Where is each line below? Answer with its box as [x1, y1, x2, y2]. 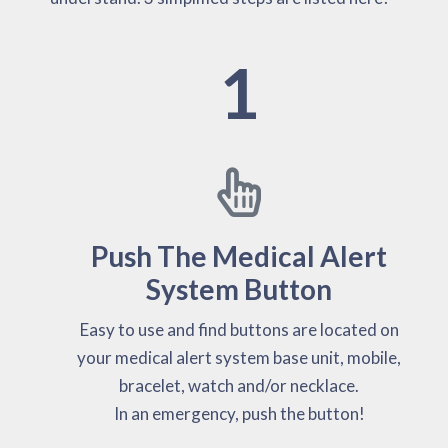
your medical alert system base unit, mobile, [77, 346, 401, 368]
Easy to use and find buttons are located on [79, 318, 399, 340]
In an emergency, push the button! [113, 402, 365, 424]
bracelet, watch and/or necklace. [119, 374, 359, 396]
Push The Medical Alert [91, 238, 387, 273]
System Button [146, 271, 332, 306]
